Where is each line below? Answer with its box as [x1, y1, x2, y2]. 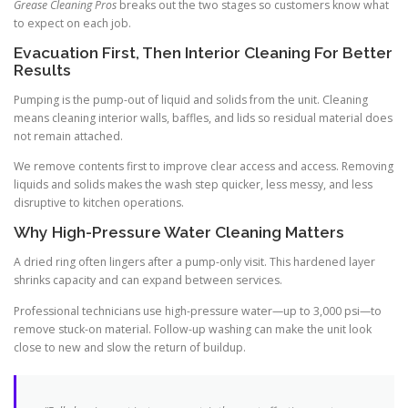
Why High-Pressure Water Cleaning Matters [14, 223, 344, 242]
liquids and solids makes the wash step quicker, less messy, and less [14, 177, 372, 193]
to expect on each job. [14, 15, 131, 31]
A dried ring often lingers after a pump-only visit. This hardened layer [14, 254, 375, 270]
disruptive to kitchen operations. [14, 195, 184, 211]
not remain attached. [14, 128, 123, 145]
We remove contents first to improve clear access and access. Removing [14, 158, 393, 175]
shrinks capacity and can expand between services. [14, 272, 282, 289]
